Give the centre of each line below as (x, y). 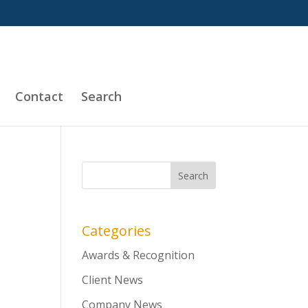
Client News (113, 280)
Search (101, 96)
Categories (117, 231)
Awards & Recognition (139, 255)
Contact (39, 96)
